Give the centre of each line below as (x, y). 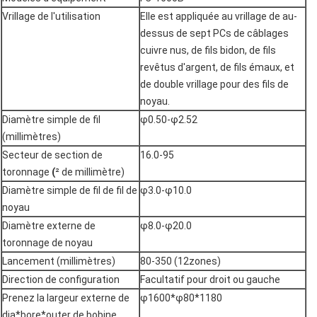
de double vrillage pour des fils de (214, 85)
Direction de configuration (61, 280)
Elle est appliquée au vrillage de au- (219, 17)
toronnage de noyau (47, 243)
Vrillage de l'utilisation (51, 17)
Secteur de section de (52, 155)
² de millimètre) (90, 172)
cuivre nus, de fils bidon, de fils (208, 51)
